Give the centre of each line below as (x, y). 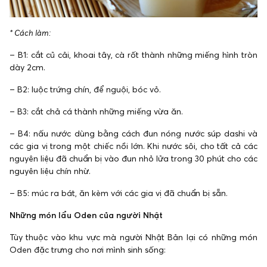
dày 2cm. (27, 67)
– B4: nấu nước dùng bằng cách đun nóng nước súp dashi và (133, 133)
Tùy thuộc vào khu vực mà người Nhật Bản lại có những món (133, 237)
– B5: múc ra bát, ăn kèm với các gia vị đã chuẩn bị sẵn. (119, 193)
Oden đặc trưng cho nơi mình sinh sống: (88, 249)
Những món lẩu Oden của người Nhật (86, 215)
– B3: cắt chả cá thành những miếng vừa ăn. (96, 111)
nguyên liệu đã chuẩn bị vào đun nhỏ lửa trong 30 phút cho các (133, 158)
